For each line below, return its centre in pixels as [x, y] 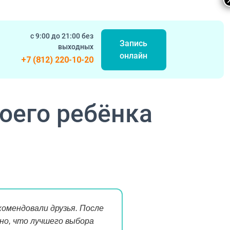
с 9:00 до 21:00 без [62, 36]
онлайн [134, 55]
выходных [75, 47]
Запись [134, 43]
